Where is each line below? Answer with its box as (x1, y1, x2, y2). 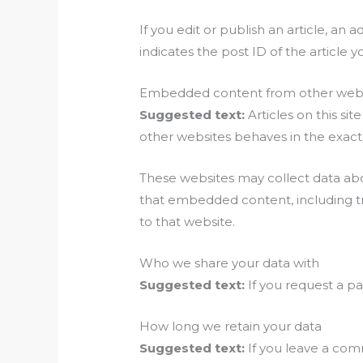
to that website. (139, 213, 236, 229)
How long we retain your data (139, 318, 322, 334)
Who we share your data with (139, 254, 320, 271)
